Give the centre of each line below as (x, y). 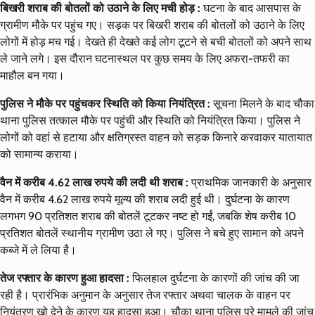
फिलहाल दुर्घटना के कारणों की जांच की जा (214, 278)
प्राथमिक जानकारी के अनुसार (250, 183)
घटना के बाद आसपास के (252, 8)
